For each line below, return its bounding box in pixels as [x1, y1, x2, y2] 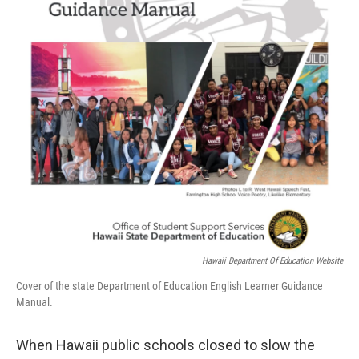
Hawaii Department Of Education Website [202, 256, 343, 267]
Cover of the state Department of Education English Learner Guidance [16, 280, 323, 293]
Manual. [16, 296, 53, 309]
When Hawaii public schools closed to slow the [16, 337, 315, 354]
